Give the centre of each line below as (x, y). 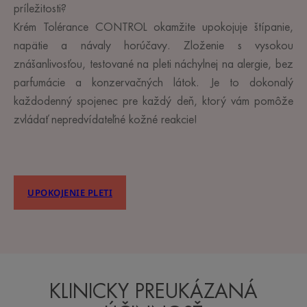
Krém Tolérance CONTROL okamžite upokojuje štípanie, (153, 28)
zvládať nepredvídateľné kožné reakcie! (106, 120)
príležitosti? (40, 9)
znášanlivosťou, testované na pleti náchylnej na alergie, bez (153, 65)
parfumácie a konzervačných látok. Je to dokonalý (153, 83)
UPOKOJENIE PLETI (70, 192)
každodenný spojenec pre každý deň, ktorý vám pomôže (153, 102)
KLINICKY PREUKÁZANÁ (153, 292)
